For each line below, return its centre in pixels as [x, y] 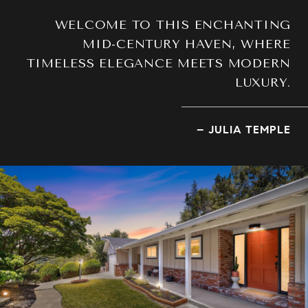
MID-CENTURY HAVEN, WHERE [187, 44]
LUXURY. [263, 82]
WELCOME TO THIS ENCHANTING [173, 25]
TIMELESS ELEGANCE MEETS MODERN [158, 63]
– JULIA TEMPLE [244, 130]
